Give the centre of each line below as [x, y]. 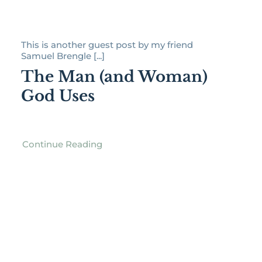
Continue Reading [62, 144]
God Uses [58, 96]
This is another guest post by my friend [107, 45]
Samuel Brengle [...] [63, 56]
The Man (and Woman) [114, 77]
